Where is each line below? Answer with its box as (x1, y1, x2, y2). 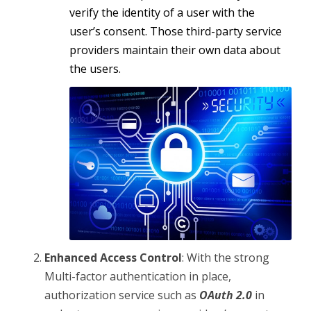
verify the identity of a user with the (69, 5, 255, 21)
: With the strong (182, 249, 269, 265)
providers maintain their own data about (69, 42, 280, 58)
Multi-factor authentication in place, (44, 268, 231, 284)
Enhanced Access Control (44, 249, 182, 265)
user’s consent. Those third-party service (69, 24, 282, 40)
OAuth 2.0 (199, 287, 252, 303)
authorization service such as (44, 287, 199, 303)
